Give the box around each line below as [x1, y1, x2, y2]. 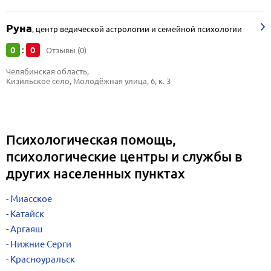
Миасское [10, 194, 52, 204]
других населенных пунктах [6, 165, 185, 181]
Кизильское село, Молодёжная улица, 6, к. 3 [6, 76, 171, 86]
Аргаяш [10, 224, 42, 234]
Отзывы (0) [46, 45, 87, 55]
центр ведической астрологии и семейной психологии [36, 24, 242, 34]
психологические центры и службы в [6, 148, 243, 165]
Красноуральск [10, 254, 75, 264]
